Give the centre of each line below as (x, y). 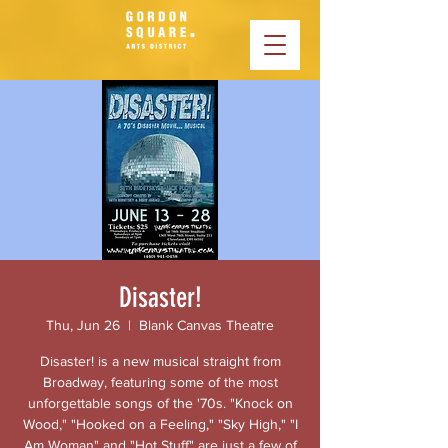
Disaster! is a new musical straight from (160, 361)
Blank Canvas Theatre (206, 325)
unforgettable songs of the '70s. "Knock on (160, 403)
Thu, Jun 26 (83, 325)
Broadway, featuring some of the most (160, 382)
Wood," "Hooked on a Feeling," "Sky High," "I (160, 424)
